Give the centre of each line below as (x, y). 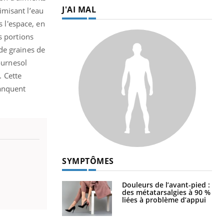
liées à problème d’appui (164, 199)
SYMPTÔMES (88, 161)
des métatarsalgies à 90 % (166, 192)
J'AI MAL (79, 9)
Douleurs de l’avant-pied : (166, 184)
